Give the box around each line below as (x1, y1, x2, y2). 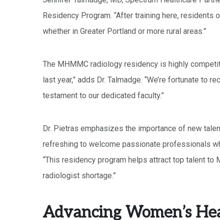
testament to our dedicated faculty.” (43, 91, 164, 100)
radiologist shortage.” (43, 171, 116, 180)
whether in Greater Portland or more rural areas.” (43, 27, 206, 36)
